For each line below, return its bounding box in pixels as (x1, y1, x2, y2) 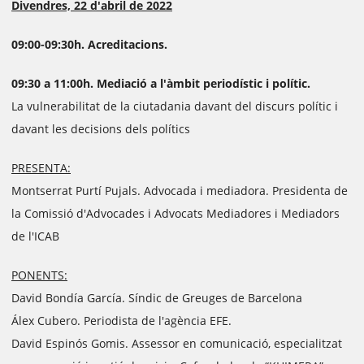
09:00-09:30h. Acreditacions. (11, 37, 167, 52)
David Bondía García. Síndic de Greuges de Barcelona (11, 290, 302, 305)
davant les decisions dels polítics (11, 121, 190, 136)
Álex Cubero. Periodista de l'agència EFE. (11, 313, 232, 328)
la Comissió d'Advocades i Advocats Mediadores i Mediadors (11, 206, 340, 221)
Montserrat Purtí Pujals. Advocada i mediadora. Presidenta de (11, 183, 348, 198)
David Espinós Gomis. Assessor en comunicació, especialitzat (11, 336, 342, 351)
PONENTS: (11, 267, 67, 283)
